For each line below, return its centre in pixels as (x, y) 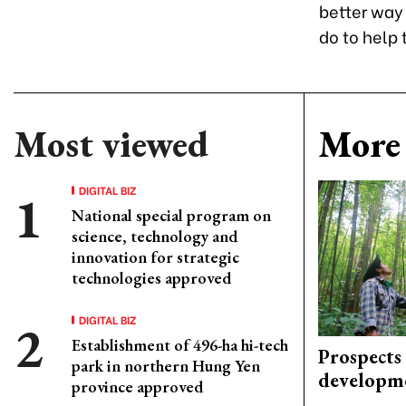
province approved (137, 387)
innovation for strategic (155, 257)
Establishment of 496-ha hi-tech (180, 345)
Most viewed (111, 144)
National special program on (171, 215)
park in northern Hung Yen (166, 366)
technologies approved (151, 278)
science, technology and (155, 236)
